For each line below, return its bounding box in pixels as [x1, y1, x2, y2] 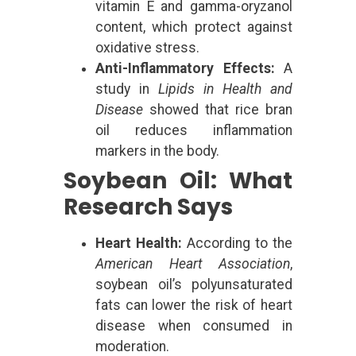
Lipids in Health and [158, 80, 292, 97]
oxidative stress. [95, 39, 199, 56]
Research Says [64, 191, 233, 222]
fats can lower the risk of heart [95, 296, 292, 313]
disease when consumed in [95, 317, 292, 334]
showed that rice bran [143, 101, 292, 118]
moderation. [95, 338, 169, 354]
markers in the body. [95, 142, 219, 159]
